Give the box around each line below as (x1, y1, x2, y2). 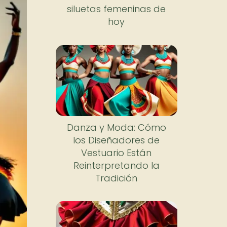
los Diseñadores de (73, 133, 160, 146)
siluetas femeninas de (67, 3, 166, 15)
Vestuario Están (81, 146, 152, 159)
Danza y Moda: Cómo (66, 121, 166, 134)
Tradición (95, 171, 138, 184)
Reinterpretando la (73, 159, 160, 172)
